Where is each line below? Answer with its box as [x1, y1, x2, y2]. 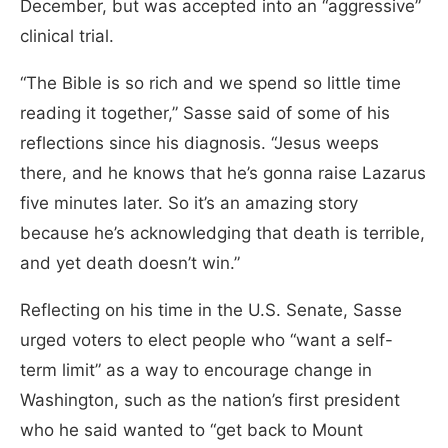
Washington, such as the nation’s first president [20, 389, 400, 410]
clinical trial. [20, 25, 119, 46]
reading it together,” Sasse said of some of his [20, 102, 390, 123]
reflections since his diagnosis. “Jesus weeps [20, 132, 379, 153]
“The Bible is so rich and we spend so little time [20, 72, 401, 93]
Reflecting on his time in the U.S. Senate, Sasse [20, 299, 402, 320]
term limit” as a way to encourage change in [20, 359, 372, 380]
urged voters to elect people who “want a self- [20, 329, 393, 350]
